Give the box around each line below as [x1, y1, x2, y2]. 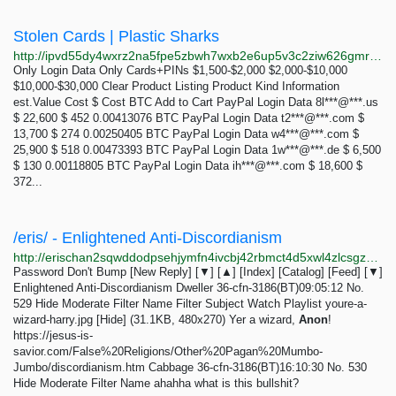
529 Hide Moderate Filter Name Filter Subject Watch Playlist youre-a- [13, 297, 367, 310]
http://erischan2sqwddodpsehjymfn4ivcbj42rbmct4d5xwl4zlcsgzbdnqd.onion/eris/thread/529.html [366, 250, 378, 264]
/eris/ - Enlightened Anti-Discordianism [13, 229, 282, 247]
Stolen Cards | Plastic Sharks [13, 27, 219, 45]
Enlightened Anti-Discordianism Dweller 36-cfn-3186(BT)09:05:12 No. [13, 281, 364, 294]
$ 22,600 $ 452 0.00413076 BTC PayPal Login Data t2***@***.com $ [13, 111, 364, 125]
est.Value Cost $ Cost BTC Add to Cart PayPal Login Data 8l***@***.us [13, 95, 378, 109]
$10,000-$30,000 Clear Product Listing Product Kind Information [13, 80, 339, 93]
